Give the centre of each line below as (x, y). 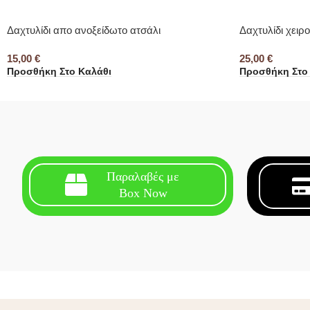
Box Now (143, 193)
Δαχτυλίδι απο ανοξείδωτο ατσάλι (84, 30)
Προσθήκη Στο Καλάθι (59, 72)
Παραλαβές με (143, 176)
